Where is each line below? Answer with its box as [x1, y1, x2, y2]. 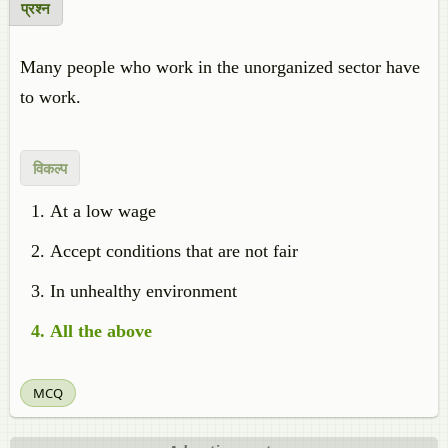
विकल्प [33, 158, 67, 178]
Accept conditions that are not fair [50, 241, 298, 261]
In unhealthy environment [50, 281, 237, 301]
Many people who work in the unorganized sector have [20, 57, 420, 77]
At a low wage [50, 201, 156, 221]
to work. [20, 87, 81, 107]
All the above [50, 321, 152, 341]
